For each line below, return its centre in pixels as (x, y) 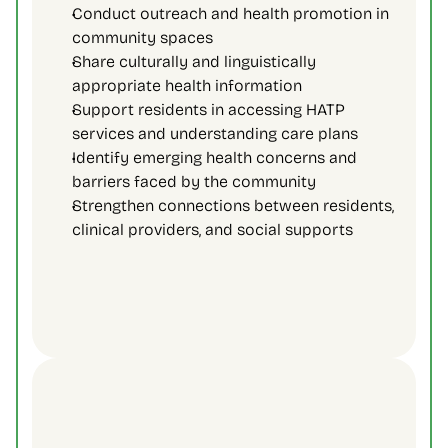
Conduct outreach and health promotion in (230, 13)
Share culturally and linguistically (194, 61)
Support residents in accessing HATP (208, 109)
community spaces (144, 37)
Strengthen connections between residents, (233, 205)
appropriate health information (189, 85)
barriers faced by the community (196, 181)
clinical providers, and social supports (214, 229)
